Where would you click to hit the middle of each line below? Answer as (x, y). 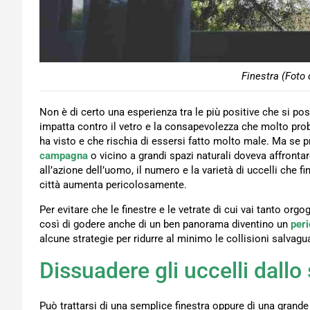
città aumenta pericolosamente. (113, 185)
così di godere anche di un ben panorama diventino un (165, 225)
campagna (64, 156)
